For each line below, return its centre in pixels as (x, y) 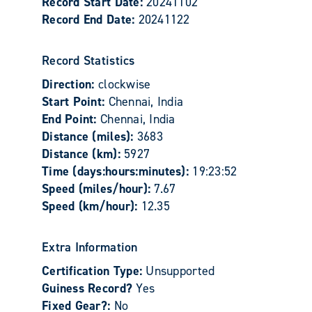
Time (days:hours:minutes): (117, 171)
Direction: (70, 84)
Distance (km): (83, 154)
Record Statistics (88, 60)
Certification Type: (94, 271)
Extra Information (90, 247)
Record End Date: (90, 19)
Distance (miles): (89, 136)
